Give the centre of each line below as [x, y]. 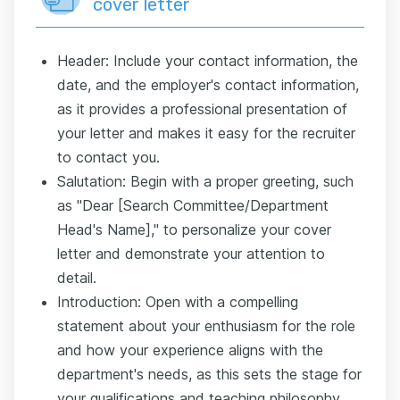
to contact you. [108, 157]
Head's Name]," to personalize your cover [194, 229]
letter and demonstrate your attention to [191, 254]
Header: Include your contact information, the [208, 61]
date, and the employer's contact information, [208, 85]
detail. [77, 278]
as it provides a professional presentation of [202, 109]
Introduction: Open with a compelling [178, 302]
